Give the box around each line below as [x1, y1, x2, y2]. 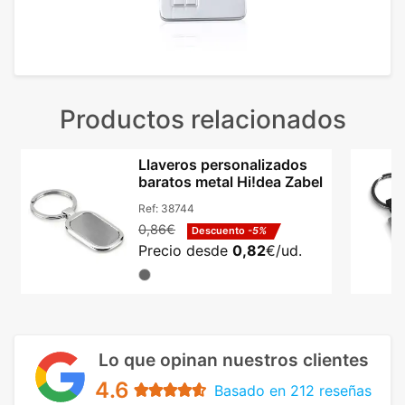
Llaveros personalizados [138, 155, 307, 174]
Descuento [192, 223, 248, 237]
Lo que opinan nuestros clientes [98, 348, 369, 371]
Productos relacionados [59, 103, 346, 135]
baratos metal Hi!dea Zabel [138, 172, 323, 191]
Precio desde [138, 240, 232, 259]
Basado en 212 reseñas [214, 381, 372, 400]
